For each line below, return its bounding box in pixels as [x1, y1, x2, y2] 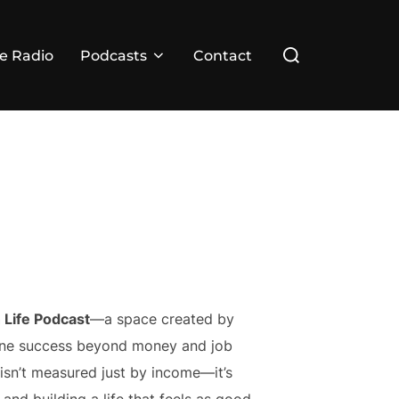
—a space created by [89, 310, 234, 329]
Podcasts [80, 46, 147, 64]
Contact [193, 46, 252, 64]
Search [273, 36, 320, 53]
